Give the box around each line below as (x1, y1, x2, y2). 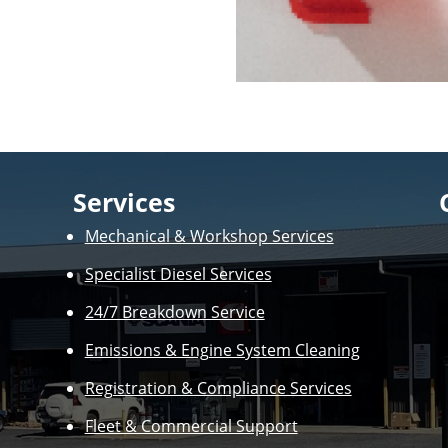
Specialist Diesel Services (84, 262, 272, 285)
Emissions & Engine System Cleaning (84, 338, 360, 361)
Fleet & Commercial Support (84, 414, 298, 437)
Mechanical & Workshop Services (84, 224, 334, 247)
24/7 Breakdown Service (84, 300, 265, 323)
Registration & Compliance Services (84, 376, 352, 399)
